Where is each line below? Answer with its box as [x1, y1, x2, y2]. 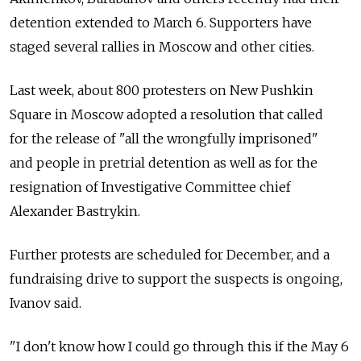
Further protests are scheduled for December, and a [10, 246, 330, 263]
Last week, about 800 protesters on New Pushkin [10, 81, 313, 98]
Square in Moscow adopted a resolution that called [10, 106, 323, 122]
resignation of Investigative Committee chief [10, 178, 291, 195]
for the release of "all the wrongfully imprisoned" [10, 130, 318, 147]
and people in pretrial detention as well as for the [10, 154, 317, 171]
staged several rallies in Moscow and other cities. [10, 38, 314, 55]
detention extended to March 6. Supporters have [10, 14, 312, 31]
